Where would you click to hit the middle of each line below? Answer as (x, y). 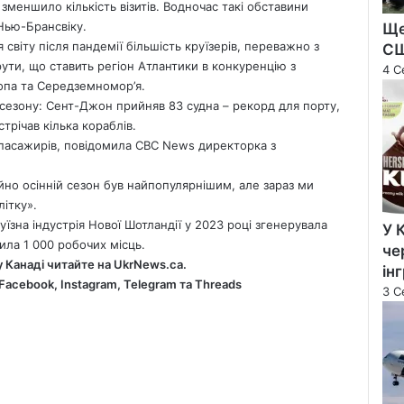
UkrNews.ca (148, 264)
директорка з (235, 145)
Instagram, (90, 284)
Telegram (150, 284)
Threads (218, 284)
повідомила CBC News (129, 145)
